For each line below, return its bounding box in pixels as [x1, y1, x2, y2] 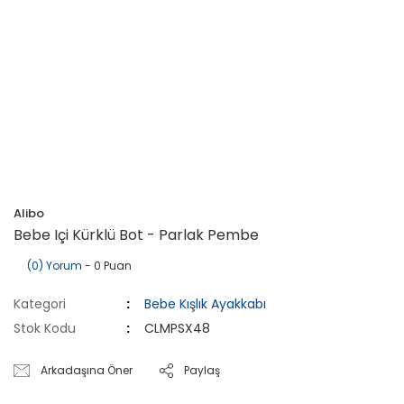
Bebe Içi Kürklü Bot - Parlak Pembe [14, 224, 259, 245]
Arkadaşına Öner [41, 362, 133, 378]
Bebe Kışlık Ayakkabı [144, 294, 267, 313]
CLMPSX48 [144, 318, 211, 337]
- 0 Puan [82, 257, 132, 273]
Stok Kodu [14, 318, 76, 337]
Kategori [14, 294, 66, 313]
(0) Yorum [27, 257, 82, 273]
